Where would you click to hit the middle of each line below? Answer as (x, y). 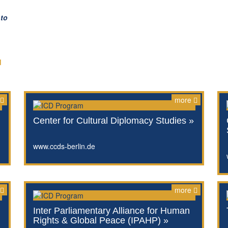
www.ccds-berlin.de (64, 146)
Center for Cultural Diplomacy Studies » (113, 120)
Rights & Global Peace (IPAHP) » (101, 220)
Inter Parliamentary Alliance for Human (111, 210)
